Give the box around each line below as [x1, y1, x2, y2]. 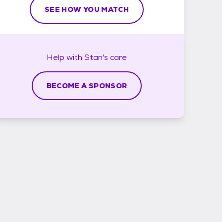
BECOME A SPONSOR [46, 81, 127, 90]
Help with [47, 52, 84, 62]
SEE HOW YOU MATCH [45, 4, 129, 14]
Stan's [84, 52, 108, 62]
